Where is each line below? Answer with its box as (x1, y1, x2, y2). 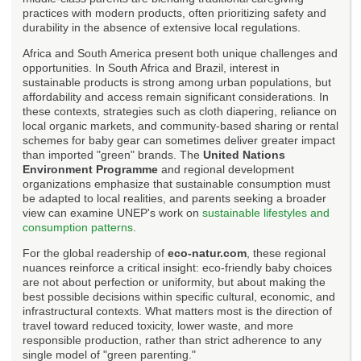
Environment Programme (23, 162, 158, 176)
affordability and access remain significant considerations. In (23, 89, 329, 103)
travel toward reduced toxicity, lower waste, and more (23, 318, 293, 332)
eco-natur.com (168, 246, 247, 259)
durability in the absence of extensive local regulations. (23, 20, 301, 34)
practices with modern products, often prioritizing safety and (23, 6, 326, 19)
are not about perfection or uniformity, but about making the (23, 275, 326, 288)
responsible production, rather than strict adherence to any (23, 333, 322, 346)
